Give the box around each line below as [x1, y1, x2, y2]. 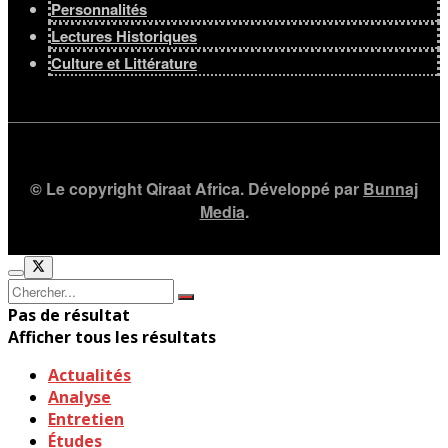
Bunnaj [363, 177, 418, 201]
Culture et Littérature [51, 52, 197, 74]
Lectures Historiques [51, 25, 197, 47]
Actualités [48, 363, 131, 386]
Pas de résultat [8, 303, 130, 326]
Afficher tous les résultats [8, 325, 216, 348]
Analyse [48, 385, 111, 408]
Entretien [48, 407, 124, 430]
